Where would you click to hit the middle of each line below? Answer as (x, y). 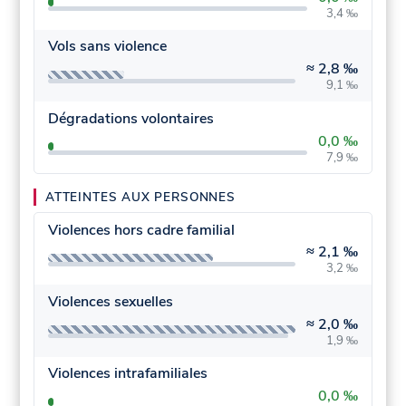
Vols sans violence (107, 47)
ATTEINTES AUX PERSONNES (140, 198)
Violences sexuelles (110, 301)
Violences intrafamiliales (127, 374)
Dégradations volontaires (130, 118)
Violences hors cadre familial (141, 230)
